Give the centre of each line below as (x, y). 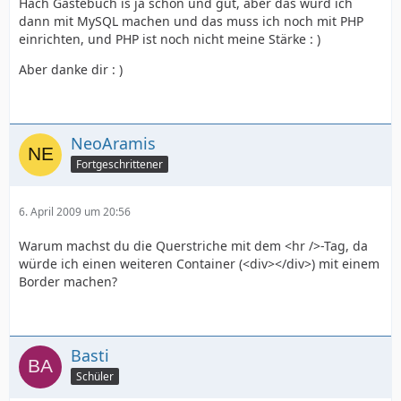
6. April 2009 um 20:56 (75, 211)
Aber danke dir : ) (71, 69)
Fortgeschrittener (119, 164)
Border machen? (68, 281)
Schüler (95, 376)
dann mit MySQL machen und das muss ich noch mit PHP (191, 21)
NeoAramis (113, 143)
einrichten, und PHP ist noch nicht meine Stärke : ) (170, 38)
